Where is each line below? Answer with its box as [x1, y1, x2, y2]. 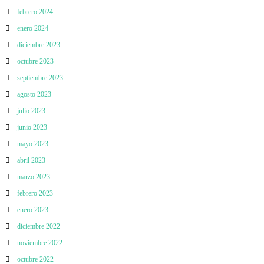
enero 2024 [16, 24, 48, 33]
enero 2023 [16, 206, 48, 214]
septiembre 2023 [16, 74, 63, 82]
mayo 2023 [16, 140, 48, 148]
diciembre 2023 [16, 41, 60, 49]
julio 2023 [16, 107, 45, 115]
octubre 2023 [16, 57, 54, 66]
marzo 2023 [16, 173, 50, 181]
